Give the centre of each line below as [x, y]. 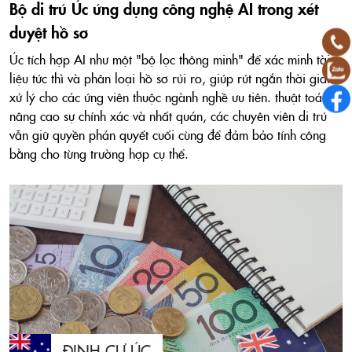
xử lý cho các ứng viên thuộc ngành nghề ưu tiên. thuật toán [169, 97]
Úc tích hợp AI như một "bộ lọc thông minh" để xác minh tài [170, 59]
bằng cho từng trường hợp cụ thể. [99, 154]
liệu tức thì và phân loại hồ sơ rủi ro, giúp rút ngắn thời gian [171, 78]
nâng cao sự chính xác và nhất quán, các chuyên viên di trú [168, 116]
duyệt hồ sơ [49, 32]
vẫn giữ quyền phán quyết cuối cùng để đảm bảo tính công [168, 135]
